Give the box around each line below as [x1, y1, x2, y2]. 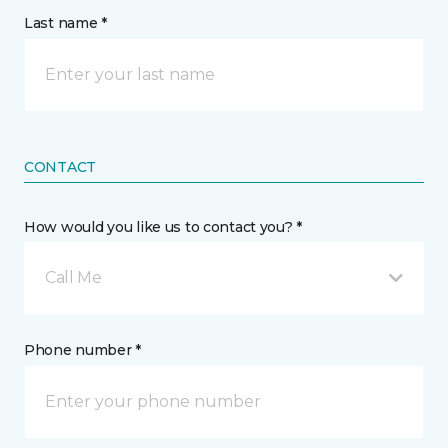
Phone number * [24, 341, 142, 359]
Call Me [45, 268, 102, 287]
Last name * [24, 14, 107, 32]
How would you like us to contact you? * [24, 218, 303, 236]
